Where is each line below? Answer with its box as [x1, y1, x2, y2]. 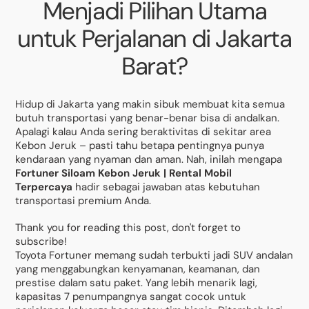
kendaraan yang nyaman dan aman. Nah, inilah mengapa [15, 152, 283, 166]
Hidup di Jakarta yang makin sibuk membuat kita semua [15, 97, 286, 111]
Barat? [121, 50, 188, 82]
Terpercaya [15, 179, 73, 194]
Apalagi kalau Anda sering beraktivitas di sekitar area [15, 124, 272, 139]
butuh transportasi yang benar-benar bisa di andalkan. [15, 110, 280, 125]
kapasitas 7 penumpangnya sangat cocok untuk [15, 290, 247, 304]
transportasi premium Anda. [15, 193, 152, 208]
